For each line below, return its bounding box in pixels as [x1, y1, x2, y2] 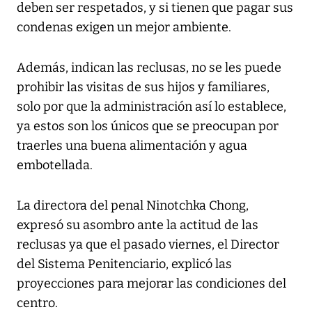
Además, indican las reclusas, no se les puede [17, 60, 281, 76]
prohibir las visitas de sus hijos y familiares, [17, 79, 270, 95]
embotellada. [17, 157, 93, 173]
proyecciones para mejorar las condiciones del [17, 276, 286, 292]
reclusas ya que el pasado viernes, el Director [17, 237, 279, 253]
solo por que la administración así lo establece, [17, 99, 286, 115]
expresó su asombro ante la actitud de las [17, 217, 258, 233]
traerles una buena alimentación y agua [17, 138, 247, 154]
